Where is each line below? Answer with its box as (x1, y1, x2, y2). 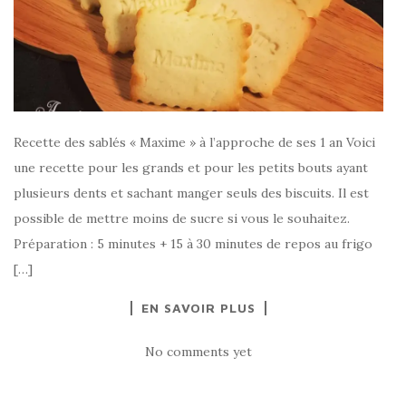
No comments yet (145, 343, 252, 360)
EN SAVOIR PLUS (141, 299, 256, 315)
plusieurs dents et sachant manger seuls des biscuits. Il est (14, 184, 369, 201)
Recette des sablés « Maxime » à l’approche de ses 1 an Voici (14, 133, 375, 150)
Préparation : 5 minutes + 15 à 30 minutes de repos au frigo (14, 235, 372, 252)
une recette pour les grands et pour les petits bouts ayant (14, 159, 368, 176)
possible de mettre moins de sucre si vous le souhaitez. (14, 209, 350, 227)
